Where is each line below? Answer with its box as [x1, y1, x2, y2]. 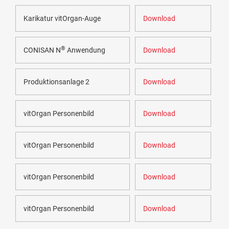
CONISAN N [24, 46, 61, 55]
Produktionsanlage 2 [24, 78, 89, 86]
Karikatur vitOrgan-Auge [24, 14, 101, 23]
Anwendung [65, 46, 105, 55]
